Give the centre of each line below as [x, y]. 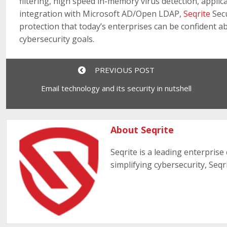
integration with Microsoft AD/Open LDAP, [102, 13]
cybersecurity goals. [57, 39]
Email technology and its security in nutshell [116, 88]
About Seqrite [142, 129]
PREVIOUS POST [122, 70]
